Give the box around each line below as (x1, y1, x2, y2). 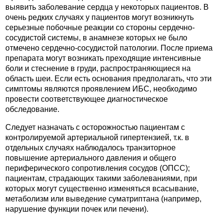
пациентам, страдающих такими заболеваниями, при (5, 174, 197, 182)
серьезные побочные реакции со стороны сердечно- (5, 23, 195, 32)
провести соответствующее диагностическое (5, 95, 168, 104)
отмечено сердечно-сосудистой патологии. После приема (5, 44, 213, 53)
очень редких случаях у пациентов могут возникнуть (5, 13, 194, 22)
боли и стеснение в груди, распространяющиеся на (5, 64, 191, 73)
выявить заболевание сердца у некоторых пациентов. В (5, 3, 209, 12)
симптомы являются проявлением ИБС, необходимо (5, 85, 197, 93)
